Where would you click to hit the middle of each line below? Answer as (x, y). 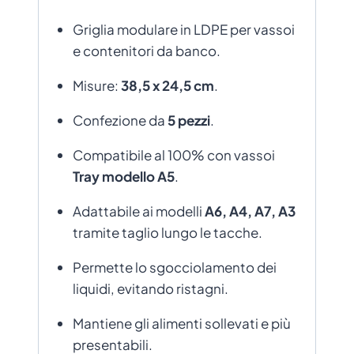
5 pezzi (188, 120)
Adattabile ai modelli (138, 211)
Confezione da (120, 120)
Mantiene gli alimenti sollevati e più (181, 323)
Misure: (96, 85)
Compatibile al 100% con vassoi (173, 154)
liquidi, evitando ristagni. (150, 288)
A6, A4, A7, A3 (250, 211)
